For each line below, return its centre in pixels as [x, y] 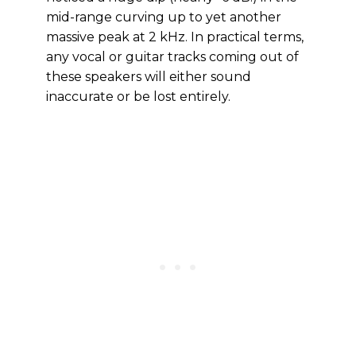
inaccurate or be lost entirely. [138, 97]
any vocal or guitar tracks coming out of [172, 57]
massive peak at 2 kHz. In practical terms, [175, 37]
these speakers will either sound [149, 77]
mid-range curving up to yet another [164, 17]
